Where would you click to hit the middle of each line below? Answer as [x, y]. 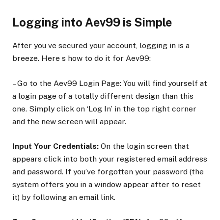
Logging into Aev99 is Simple [92, 22]
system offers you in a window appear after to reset [107, 184]
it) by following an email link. [64, 197]
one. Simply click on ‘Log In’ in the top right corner [104, 109]
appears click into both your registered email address [110, 159]
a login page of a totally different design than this [103, 96]
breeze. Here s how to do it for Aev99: [82, 58]
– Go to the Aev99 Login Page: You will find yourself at [110, 83]
